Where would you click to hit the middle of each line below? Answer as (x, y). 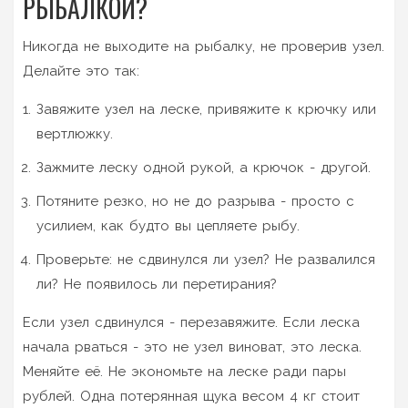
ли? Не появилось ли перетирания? (157, 284)
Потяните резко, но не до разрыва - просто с (195, 201)
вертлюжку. (75, 133)
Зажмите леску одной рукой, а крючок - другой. (204, 167)
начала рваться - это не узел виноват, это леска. (192, 347)
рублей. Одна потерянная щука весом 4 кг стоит (191, 396)
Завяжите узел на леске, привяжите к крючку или (206, 109)
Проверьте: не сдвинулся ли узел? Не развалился (206, 259)
